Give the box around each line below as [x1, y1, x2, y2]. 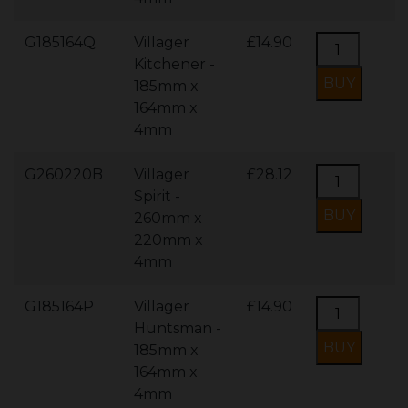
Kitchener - [134, 56, 215, 73]
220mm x [134, 231, 203, 249]
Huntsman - [134, 320, 221, 337]
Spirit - [134, 188, 180, 205]
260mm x [134, 209, 202, 227]
